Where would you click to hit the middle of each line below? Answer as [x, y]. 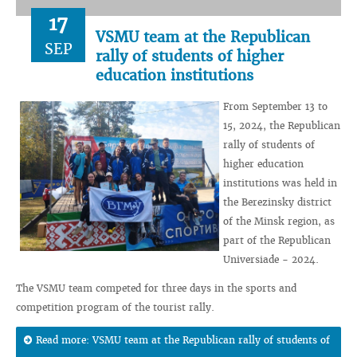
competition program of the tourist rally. [115, 307]
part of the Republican [277, 240]
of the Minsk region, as [279, 221]
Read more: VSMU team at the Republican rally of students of [183, 340]
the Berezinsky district [277, 202]
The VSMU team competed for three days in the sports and [156, 288]
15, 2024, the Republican [282, 126]
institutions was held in [280, 183]
